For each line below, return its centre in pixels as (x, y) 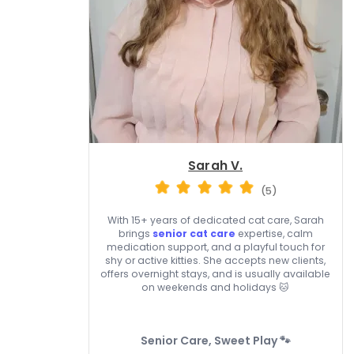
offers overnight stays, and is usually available (216, 274)
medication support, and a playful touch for (215, 247)
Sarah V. (216, 165)
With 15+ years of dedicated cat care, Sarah (215, 220)
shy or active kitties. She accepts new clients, (216, 261)
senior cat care (194, 234)
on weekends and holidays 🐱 (216, 288)
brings (135, 234)
